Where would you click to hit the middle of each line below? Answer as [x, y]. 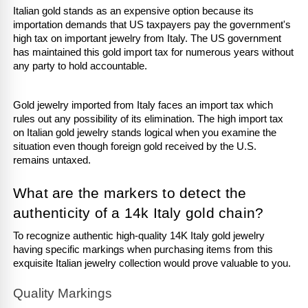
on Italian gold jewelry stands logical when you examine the [145, 132]
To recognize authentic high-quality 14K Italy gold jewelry [139, 235]
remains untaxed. [52, 160]
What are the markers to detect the [130, 193]
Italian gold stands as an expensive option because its [133, 11]
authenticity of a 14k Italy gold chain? [139, 213]
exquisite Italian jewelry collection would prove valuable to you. [153, 263]
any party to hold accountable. [81, 66]
